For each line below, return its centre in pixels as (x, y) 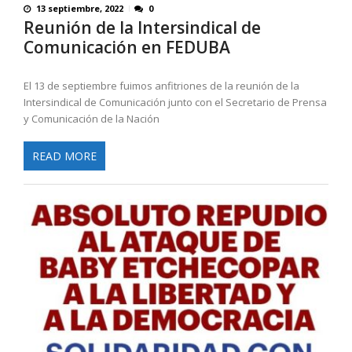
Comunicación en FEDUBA (127, 48)
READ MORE (64, 156)
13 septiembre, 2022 (80, 9)
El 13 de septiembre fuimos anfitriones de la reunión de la (161, 86)
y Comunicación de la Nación (92, 119)
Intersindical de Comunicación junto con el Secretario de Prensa (175, 103)
